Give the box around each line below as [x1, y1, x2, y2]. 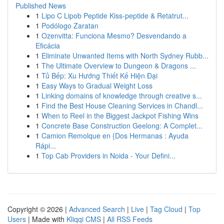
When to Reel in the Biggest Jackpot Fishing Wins [41, 110, 198, 120]
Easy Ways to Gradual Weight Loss [41, 80, 152, 90]
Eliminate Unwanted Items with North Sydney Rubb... [41, 50, 208, 60]
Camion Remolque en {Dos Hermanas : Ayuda [41, 130, 188, 140]
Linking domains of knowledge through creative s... [41, 90, 202, 100]
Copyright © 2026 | [7, 204, 69, 214]
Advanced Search [69, 204, 125, 214]
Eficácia [35, 40, 60, 50]
